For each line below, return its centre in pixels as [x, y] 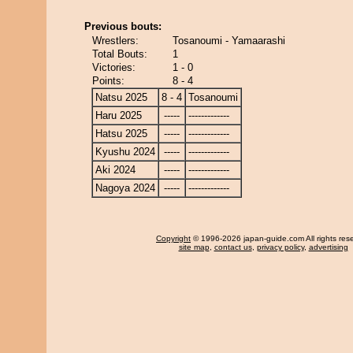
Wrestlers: [115, 41]
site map [194, 247]
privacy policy [280, 247]
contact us [233, 247]
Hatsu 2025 [121, 134]
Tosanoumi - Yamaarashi [229, 41]
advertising [328, 247]
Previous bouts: [123, 26]
